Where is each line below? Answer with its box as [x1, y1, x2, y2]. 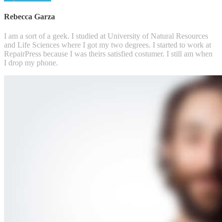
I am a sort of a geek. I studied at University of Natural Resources [4, 32, 208, 41]
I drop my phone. [4, 58, 58, 67]
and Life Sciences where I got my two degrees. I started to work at [4, 41, 211, 50]
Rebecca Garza [4, 12, 55, 21]
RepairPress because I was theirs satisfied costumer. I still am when [4, 50, 213, 58]
